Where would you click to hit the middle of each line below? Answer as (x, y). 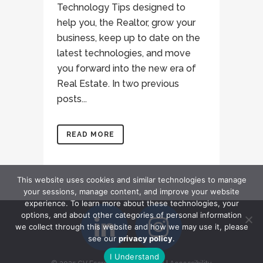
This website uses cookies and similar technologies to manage (131, 180)
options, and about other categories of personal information (131, 215)
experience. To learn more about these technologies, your (131, 203)
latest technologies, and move (124, 53)
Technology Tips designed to (121, 7)
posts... (72, 99)
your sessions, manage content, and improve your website (131, 191)
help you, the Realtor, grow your (126, 23)
